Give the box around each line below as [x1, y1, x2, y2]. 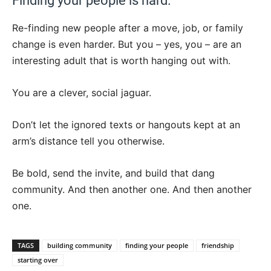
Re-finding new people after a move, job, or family [12, 22, 243, 34]
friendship [201, 241, 234, 250]
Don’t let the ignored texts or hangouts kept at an [12, 119, 240, 131]
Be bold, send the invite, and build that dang [12, 167, 215, 180]
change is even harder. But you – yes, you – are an [12, 38, 241, 51]
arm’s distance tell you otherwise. [12, 135, 165, 148]
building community [47, 241, 112, 250]
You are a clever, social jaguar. [12, 87, 151, 99]
